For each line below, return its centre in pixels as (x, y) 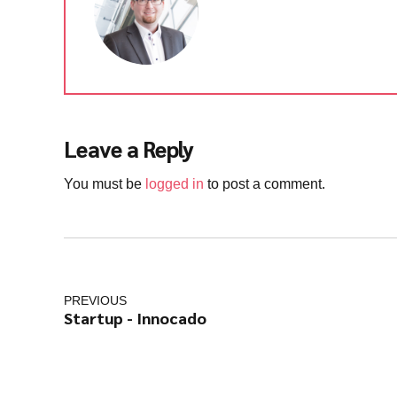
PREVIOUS (95, 301)
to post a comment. (265, 183)
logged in (175, 183)
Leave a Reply (129, 149)
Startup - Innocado (135, 318)
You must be (105, 183)
